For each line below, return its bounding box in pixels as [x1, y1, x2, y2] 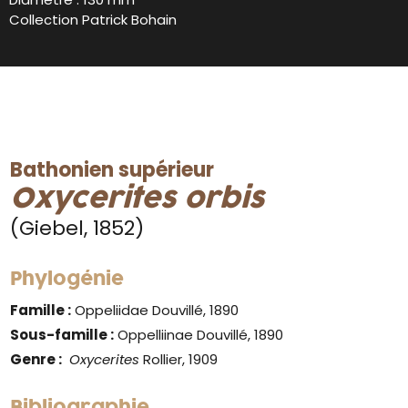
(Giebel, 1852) [10, 213, 145, 242]
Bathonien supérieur [10, 155, 215, 184]
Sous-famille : [10, 324, 115, 344]
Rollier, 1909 [139, 349, 219, 369]
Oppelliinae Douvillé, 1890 [114, 324, 284, 344]
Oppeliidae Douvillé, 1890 [71, 300, 240, 320]
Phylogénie [10, 265, 125, 293]
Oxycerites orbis [10, 178, 265, 219]
